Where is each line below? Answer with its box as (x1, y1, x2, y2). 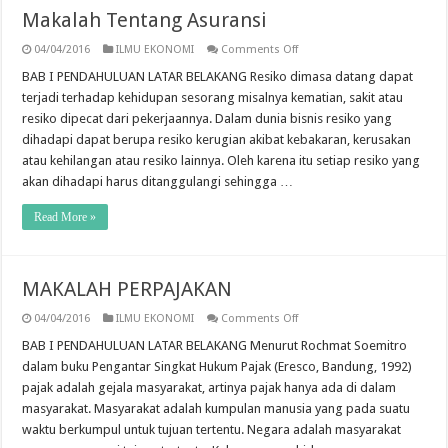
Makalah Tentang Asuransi (22, 8, 268, 32)
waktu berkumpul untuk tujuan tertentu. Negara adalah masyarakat (22, 422, 402, 437)
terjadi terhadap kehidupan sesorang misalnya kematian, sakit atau (22, 90, 404, 105)
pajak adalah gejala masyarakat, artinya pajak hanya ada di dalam (22, 380, 397, 395)
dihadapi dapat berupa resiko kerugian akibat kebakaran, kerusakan (22, 132, 412, 147)
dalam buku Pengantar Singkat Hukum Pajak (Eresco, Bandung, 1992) (22, 359, 413, 374)
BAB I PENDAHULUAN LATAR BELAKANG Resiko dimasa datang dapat (22, 69, 414, 84)
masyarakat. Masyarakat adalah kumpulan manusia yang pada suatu (22, 401, 411, 416)
